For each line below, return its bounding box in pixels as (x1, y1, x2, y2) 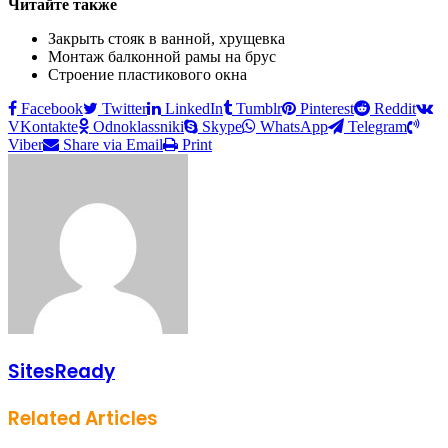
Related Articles (8, 405, 158, 433)
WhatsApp (260, 117, 328, 135)
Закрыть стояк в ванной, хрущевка (48, 29, 285, 47)
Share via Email (63, 135, 163, 153)
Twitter (102, 99, 147, 117)
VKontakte (8, 117, 78, 135)
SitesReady (8, 357, 115, 385)
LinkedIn (165, 99, 223, 117)
